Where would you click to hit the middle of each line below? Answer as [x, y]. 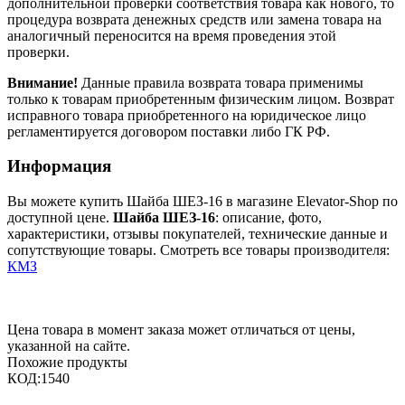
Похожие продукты [67, 362]
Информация [59, 166]
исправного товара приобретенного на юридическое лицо [187, 115]
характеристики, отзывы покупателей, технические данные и [198, 233]
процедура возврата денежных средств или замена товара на [194, 19]
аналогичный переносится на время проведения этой [172, 35]
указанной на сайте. [69, 345]
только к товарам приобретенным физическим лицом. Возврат [201, 99]
